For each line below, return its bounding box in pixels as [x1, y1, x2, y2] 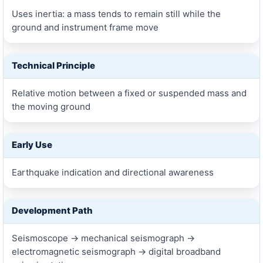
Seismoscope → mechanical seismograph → [11, 232, 195, 244]
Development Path [11, 204, 93, 216]
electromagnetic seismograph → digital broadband [11, 245, 221, 257]
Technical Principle [11, 59, 95, 71]
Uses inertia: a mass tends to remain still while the [11, 8, 221, 19]
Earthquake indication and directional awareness [11, 166, 214, 178]
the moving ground [11, 100, 90, 112]
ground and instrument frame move [11, 21, 159, 33]
